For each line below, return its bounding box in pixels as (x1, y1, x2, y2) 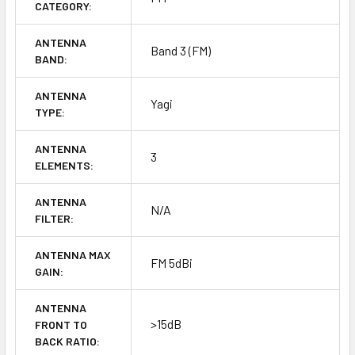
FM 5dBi (151, 255, 193, 271)
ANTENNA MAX (35, 248, 111, 262)
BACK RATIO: (35, 334, 100, 349)
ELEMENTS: (35, 158, 94, 173)
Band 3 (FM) (151, 43, 211, 59)
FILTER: (35, 212, 74, 226)
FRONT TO (35, 318, 87, 332)
